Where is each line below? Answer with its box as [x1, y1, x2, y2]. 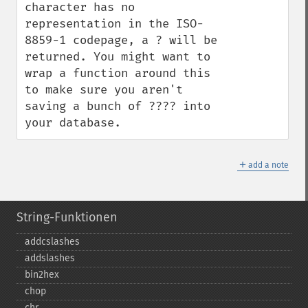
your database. [25, 115, 121, 130]
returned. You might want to [25, 49, 210, 64]
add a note [248, 160, 289, 170]
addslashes [25, 252, 75, 264]
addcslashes [25, 236, 80, 247]
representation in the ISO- [25, 16, 203, 31]
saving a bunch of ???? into [25, 99, 210, 113]
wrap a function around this [25, 66, 210, 80]
